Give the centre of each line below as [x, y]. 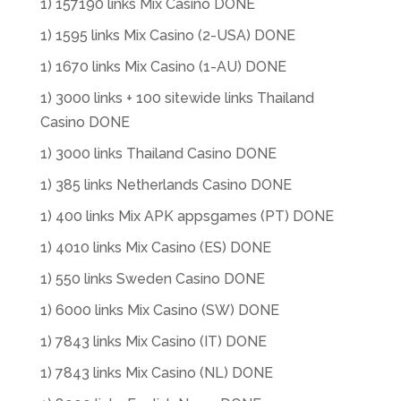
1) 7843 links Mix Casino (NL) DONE [156, 373]
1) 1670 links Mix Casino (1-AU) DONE [163, 67]
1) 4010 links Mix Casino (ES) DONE [155, 247]
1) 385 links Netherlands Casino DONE [166, 185]
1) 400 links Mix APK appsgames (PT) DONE [187, 216]
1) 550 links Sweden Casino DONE [152, 279]
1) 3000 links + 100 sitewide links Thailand [177, 98]
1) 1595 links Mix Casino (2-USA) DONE [167, 35]
